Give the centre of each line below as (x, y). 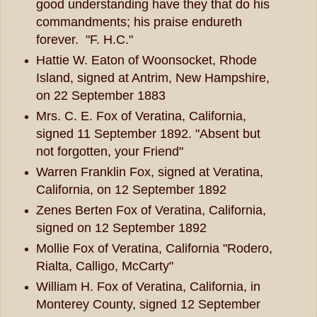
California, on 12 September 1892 (131, 189)
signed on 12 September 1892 (121, 227)
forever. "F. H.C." (84, 39)
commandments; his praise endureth (139, 22)
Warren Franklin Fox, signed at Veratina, (149, 172)
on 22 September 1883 (100, 95)
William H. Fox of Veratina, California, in (148, 286)
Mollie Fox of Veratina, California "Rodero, (154, 248)
